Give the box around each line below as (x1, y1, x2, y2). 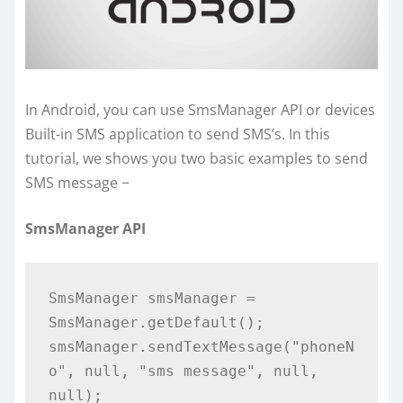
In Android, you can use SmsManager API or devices (25, 100, 375, 121)
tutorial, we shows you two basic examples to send (25, 148, 368, 169)
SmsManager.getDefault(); (48, 313, 264, 331)
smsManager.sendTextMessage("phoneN (48, 337, 354, 355)
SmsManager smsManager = (48, 289, 255, 307)
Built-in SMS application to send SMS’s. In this (25, 124, 330, 145)
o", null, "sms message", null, (48, 362, 318, 380)
